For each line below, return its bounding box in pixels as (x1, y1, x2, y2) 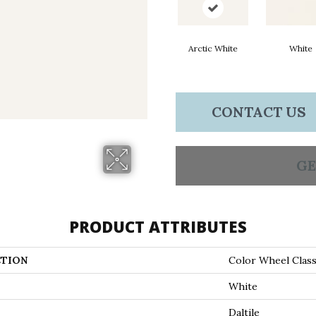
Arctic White (188, 43, 238, 54)
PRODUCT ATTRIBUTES (69, 216, 247, 237)
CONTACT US (211, 103, 306, 121)
